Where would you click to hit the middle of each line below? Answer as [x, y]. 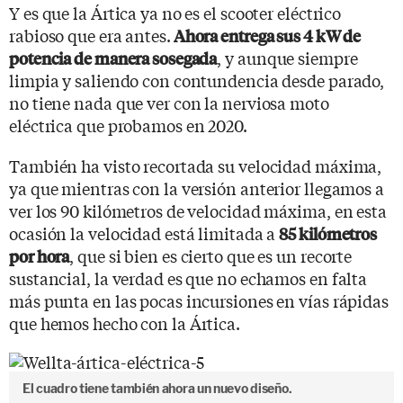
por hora [40, 255]
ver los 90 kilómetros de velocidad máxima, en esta [198, 210]
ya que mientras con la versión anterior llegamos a [197, 188]
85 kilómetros [328, 233]
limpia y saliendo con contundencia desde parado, [197, 80]
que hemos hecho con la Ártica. [125, 322]
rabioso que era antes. [90, 35]
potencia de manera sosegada [113, 58]
